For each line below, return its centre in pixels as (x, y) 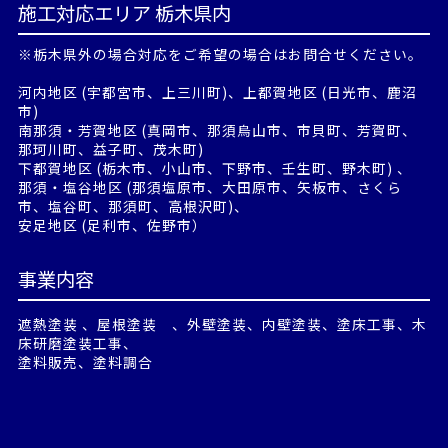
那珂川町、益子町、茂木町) (110, 149)
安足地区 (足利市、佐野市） (112, 225)
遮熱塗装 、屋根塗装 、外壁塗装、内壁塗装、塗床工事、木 (222, 323)
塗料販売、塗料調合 (85, 361)
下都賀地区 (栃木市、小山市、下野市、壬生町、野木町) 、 (214, 168)
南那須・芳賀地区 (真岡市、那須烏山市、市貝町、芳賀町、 (217, 130)
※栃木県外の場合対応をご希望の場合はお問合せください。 (220, 54)
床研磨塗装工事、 (77, 342)
